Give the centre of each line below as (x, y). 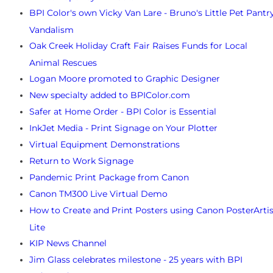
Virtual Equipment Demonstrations (105, 145)
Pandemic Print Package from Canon (109, 178)
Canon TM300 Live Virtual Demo (98, 194)
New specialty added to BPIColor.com (110, 95)
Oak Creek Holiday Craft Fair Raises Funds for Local (138, 46)
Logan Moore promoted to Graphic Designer (125, 79)
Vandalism (51, 30)
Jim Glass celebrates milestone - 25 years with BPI (136, 260)
